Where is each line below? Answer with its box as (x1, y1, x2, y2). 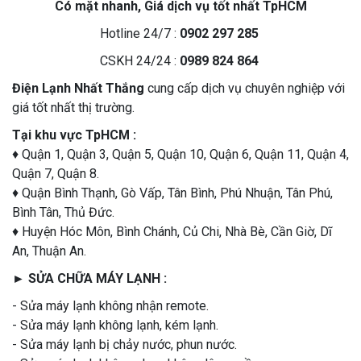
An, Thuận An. (12, 243, 86, 259)
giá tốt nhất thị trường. (12, 100, 135, 116)
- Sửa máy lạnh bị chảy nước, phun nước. (12, 337, 237, 353)
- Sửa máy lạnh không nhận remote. (12, 298, 209, 314)
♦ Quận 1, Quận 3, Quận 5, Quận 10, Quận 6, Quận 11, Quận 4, (12, 147, 349, 163)
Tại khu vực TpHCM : (12, 127, 136, 143)
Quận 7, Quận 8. (12, 166, 99, 182)
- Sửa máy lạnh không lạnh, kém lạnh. (12, 317, 218, 334)
